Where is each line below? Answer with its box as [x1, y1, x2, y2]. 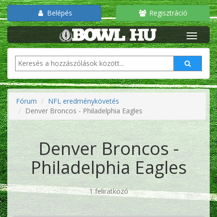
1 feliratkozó [89, 186, 128, 196]
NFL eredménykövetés [48, 96, 119, 106]
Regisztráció [147, 8, 187, 17]
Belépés [45, 8, 72, 17]
